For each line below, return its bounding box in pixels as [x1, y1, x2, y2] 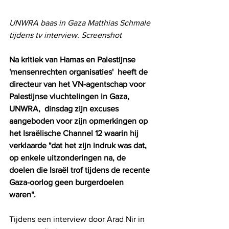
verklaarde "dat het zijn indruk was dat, [9, 141, 149, 150]
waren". [9, 190, 38, 199]
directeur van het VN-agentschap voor [9, 79, 147, 88]
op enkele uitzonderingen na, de [9, 153, 128, 162]
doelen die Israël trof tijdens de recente [9, 165, 152, 174]
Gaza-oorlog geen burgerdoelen [9, 177, 126, 187]
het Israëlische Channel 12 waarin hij [9, 128, 141, 138]
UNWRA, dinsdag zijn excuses [9, 104, 121, 113]
